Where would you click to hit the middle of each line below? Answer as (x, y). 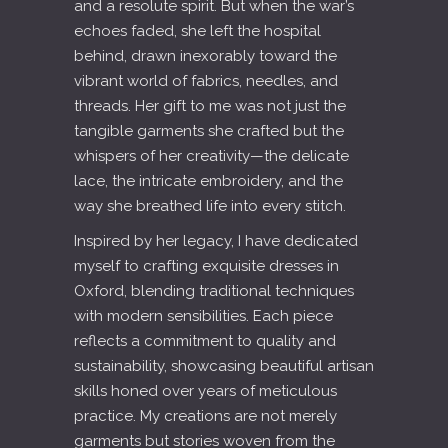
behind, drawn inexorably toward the (205, 56)
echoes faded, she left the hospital (197, 31)
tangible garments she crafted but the (209, 131)
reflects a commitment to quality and (205, 341)
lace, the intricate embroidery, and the (208, 181)
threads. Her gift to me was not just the (210, 106)
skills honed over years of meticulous (205, 391)
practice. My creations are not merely (205, 416)
